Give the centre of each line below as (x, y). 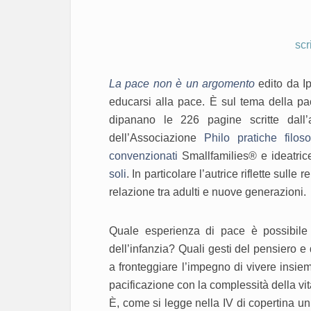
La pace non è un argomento (182, 84)
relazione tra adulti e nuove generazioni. (208, 192)
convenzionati (146, 156)
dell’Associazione (157, 138)
